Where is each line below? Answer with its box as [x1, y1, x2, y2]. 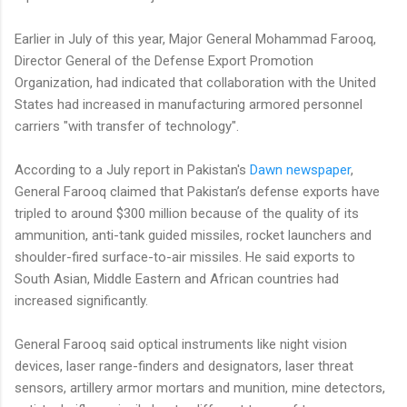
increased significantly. [15, 292, 148, 309]
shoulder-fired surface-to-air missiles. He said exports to [15, 248, 355, 265]
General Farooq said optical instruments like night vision [15, 335, 347, 352]
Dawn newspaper [250, 161, 351, 178]
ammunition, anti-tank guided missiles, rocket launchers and [15, 226, 372, 243]
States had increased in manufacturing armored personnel [15, 95, 362, 113]
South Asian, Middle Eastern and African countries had [15, 270, 339, 287]
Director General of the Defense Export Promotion [15, 52, 313, 69]
